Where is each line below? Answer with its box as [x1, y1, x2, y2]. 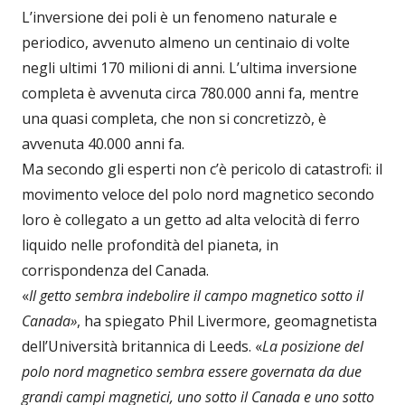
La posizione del [262, 336, 363, 356]
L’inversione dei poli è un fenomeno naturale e [22, 7, 337, 27]
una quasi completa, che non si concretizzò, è [22, 108, 326, 128]
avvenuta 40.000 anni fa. [22, 134, 184, 154]
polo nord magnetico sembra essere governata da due [22, 362, 362, 381]
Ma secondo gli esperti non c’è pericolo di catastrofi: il [22, 159, 382, 179]
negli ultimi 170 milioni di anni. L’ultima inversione [22, 58, 357, 78]
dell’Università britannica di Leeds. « [22, 336, 262, 356]
